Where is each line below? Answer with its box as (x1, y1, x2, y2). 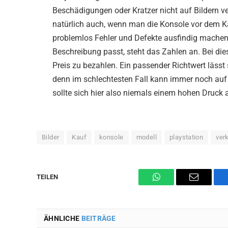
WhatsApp (155, 180, 195, 189)
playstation (169, 133, 204, 141)
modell (136, 133, 157, 141)
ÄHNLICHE (44, 214, 81, 222)
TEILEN (37, 173, 58, 181)
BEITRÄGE (81, 214, 116, 222)
